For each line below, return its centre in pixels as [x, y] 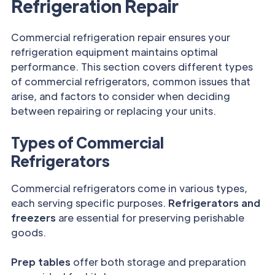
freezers [33, 218]
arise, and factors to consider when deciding [121, 96]
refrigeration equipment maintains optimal [114, 52]
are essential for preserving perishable [150, 218]
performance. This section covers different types [132, 67]
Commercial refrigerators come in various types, [129, 188]
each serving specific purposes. [90, 203]
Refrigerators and [214, 203]
